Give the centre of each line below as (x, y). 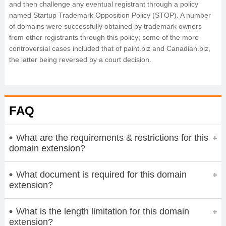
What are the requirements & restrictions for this (112, 137)
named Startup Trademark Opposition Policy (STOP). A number (110, 15)
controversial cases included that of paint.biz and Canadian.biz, (109, 48)
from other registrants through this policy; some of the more (104, 37)
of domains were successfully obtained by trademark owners (105, 26)
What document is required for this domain (101, 174)
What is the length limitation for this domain (102, 211)
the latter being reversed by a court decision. (80, 60)
